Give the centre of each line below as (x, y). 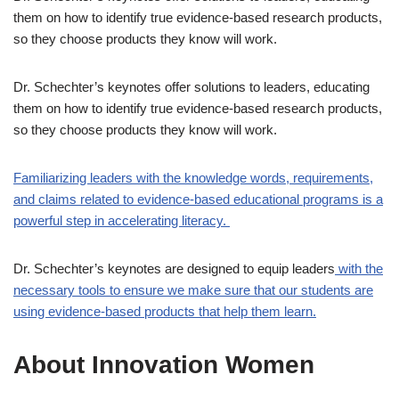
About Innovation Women (164, 364)
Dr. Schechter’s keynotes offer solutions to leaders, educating (191, 86)
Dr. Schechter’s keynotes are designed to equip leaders (174, 268)
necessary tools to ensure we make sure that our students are (193, 289)
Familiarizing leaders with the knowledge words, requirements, (193, 177)
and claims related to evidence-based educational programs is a (198, 199)
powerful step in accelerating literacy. (122, 220)
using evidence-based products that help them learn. (165, 311)
